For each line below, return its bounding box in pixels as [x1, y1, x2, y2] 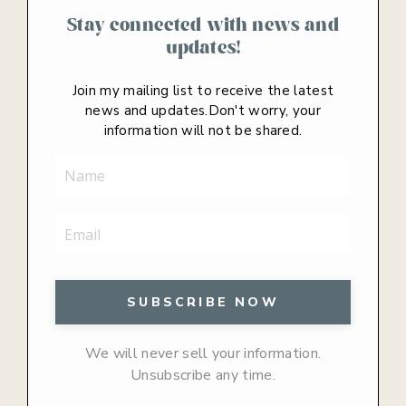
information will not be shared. [103, 121, 303, 140]
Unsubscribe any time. [130, 365, 275, 386]
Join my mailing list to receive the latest [72, 82, 334, 101]
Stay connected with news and [67, 12, 339, 37]
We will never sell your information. [84, 343, 322, 364]
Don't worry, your [208, 101, 321, 121]
